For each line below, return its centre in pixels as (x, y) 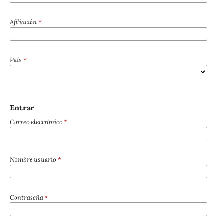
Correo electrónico (37, 122)
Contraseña (27, 197)
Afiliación (24, 22)
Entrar (22, 107)
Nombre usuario (33, 159)
